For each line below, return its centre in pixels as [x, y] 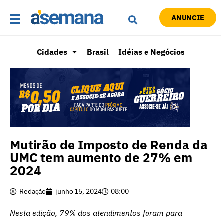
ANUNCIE [187, 18]
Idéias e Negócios [151, 52]
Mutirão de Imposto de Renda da [109, 145]
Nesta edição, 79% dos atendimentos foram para [96, 213]
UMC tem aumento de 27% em [101, 158]
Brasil [97, 52]
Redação [33, 192]
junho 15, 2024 [78, 192]
